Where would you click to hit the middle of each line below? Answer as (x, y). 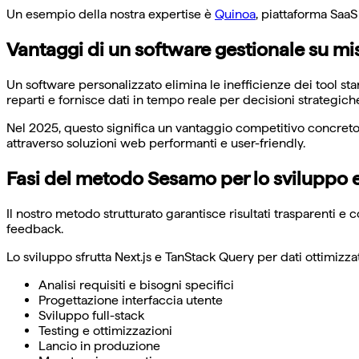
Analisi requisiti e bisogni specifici (136, 284)
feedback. (35, 228)
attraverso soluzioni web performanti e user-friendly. (156, 143)
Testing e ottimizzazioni (105, 330)
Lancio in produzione (99, 345)
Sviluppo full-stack (91, 315)
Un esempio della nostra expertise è (111, 14)
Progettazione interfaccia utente (131, 300)
